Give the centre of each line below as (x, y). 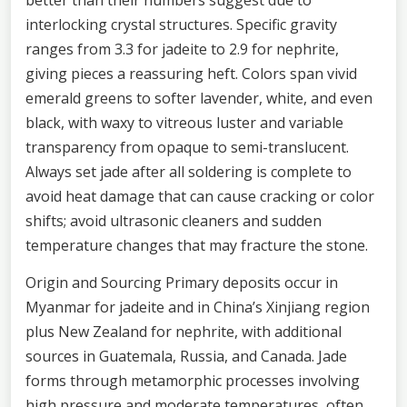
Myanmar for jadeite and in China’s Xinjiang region (198, 307)
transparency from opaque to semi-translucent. (187, 147)
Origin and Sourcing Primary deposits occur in (182, 282)
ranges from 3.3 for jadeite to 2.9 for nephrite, (182, 49)
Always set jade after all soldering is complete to (189, 171)
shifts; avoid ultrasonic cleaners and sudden (174, 220)
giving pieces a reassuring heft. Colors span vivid (191, 73)
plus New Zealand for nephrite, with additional (184, 331)
